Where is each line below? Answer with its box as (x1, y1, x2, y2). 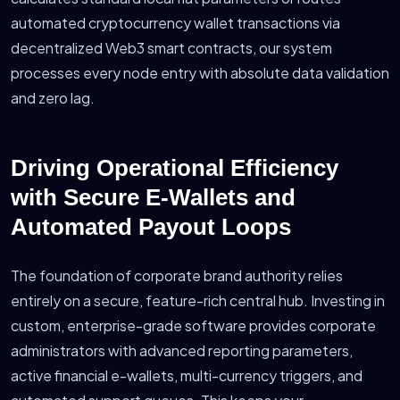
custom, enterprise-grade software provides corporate (11, 316, 376, 336)
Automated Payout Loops (11, 213, 291, 241)
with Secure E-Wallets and (11, 184, 296, 212)
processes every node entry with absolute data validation (11, 63, 389, 83)
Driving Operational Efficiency (11, 154, 338, 182)
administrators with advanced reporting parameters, (11, 341, 353, 361)
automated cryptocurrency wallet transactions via (11, 13, 340, 33)
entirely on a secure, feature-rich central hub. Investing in (11, 291, 385, 311)
